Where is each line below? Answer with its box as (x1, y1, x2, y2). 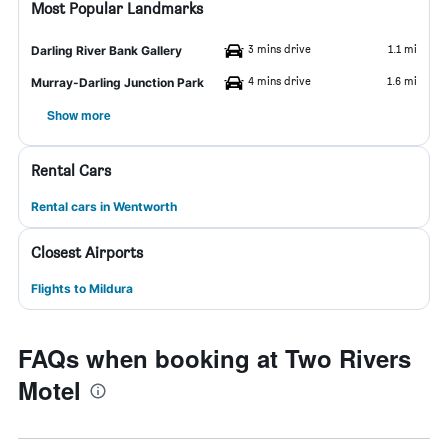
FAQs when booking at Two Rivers (18, 341, 411, 375)
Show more (47, 106, 111, 124)
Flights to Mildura (31, 281, 133, 296)
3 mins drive (248, 41, 311, 56)
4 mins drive (248, 73, 311, 88)
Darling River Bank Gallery (31, 43, 182, 58)
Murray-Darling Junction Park (31, 75, 204, 90)
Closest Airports (31, 243, 143, 262)
